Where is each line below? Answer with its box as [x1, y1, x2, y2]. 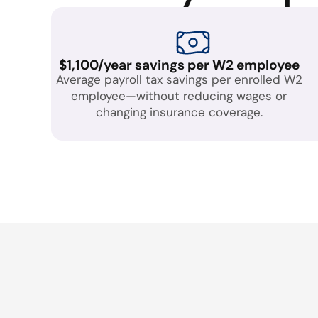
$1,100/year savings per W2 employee [58, 56, 300, 74]
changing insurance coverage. [95, 104, 263, 120]
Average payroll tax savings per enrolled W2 [55, 72, 302, 87]
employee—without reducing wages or [71, 88, 287, 104]
